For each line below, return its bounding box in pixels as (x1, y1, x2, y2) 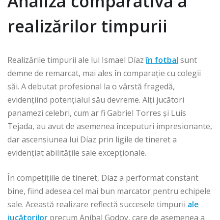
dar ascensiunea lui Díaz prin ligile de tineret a (7, 134, 177, 145)
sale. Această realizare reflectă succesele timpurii (7, 199, 188, 210)
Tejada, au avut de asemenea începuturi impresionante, (7, 121, 212, 132)
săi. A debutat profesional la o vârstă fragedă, (7, 81, 175, 92)
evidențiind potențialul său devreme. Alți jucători (7, 94, 184, 106)
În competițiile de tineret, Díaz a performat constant (7, 172, 198, 184)
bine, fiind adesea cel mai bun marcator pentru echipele (7, 186, 211, 197)
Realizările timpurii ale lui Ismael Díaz (7, 55, 146, 66)
